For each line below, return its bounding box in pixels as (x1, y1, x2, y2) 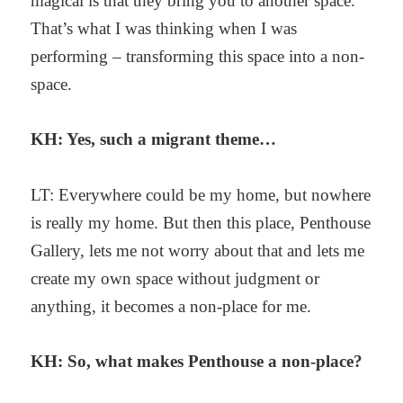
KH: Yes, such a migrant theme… (31, 130, 277, 149)
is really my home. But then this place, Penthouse (31, 212, 372, 232)
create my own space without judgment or (31, 268, 320, 288)
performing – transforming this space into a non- (31, 47, 365, 67)
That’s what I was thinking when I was (31, 19, 298, 39)
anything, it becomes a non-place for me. (31, 296, 312, 316)
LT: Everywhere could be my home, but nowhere (31, 184, 372, 204)
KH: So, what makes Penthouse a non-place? (31, 352, 363, 372)
